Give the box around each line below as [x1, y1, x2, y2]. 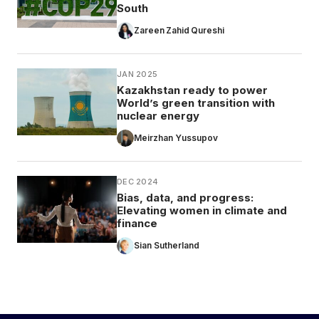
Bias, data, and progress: [117, 191, 253, 205]
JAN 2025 [117, 69, 158, 80]
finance [117, 216, 157, 231]
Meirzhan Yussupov [134, 132, 218, 144]
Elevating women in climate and [117, 204, 287, 218]
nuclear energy [117, 109, 199, 123]
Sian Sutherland [134, 240, 199, 251]
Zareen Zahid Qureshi [134, 25, 224, 36]
